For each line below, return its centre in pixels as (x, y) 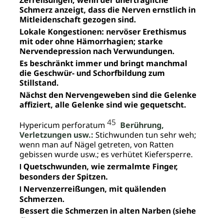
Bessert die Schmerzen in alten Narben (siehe (108, 211)
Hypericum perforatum (63, 125)
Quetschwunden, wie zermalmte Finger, (100, 166)
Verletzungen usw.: (56, 135)
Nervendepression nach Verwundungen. (97, 51)
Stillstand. (39, 82)
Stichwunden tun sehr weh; (145, 135)
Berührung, (142, 125)
